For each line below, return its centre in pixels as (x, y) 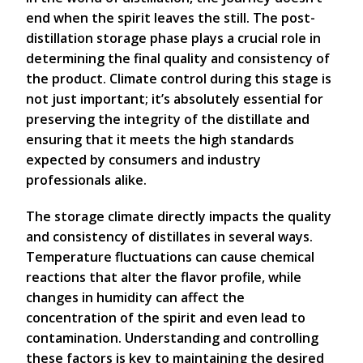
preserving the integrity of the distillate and (168, 119)
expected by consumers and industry (143, 160)
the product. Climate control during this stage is (179, 79)
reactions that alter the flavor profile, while (164, 277)
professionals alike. (86, 180)
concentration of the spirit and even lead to (166, 318)
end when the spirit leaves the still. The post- (171, 18)
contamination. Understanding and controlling (172, 338)
